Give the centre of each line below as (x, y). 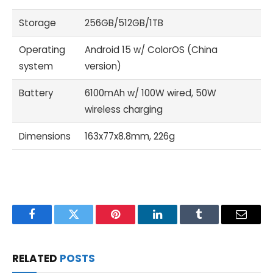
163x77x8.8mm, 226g (130, 136)
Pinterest (134, 223)
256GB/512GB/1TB (124, 23)
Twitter (89, 223)
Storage (38, 23)
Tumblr (214, 223)
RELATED (36, 259)
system (36, 66)
